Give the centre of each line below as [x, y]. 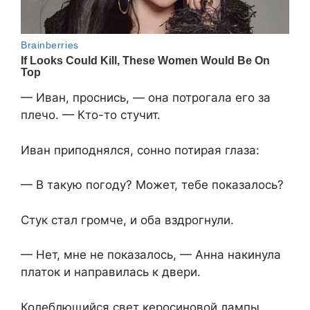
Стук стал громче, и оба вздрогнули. [127, 220]
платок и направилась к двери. [111, 272]
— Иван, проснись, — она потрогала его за [146, 98]
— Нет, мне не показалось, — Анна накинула [151, 255]
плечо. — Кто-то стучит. [91, 115]
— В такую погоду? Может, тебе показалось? [152, 185]
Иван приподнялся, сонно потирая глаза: [140, 150]
